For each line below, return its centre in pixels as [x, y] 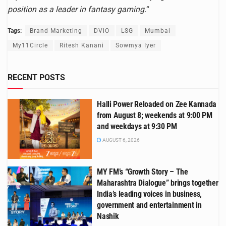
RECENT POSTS [36, 77]
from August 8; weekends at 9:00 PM [155, 115]
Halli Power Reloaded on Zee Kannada [157, 104]
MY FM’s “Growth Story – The [143, 172]
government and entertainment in [149, 205]
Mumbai [158, 31]
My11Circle [30, 45]
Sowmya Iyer [136, 45]
